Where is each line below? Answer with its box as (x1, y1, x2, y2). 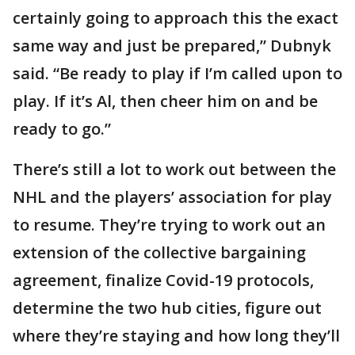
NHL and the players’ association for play (13, 186, 332, 208)
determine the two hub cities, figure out (13, 297, 322, 319)
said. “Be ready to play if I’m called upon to (13, 63, 342, 85)
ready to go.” (13, 118, 111, 140)
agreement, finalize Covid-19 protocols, (13, 269, 314, 292)
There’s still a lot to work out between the (13, 158, 336, 181)
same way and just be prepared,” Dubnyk (13, 35, 331, 57)
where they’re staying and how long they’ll (13, 325, 340, 347)
